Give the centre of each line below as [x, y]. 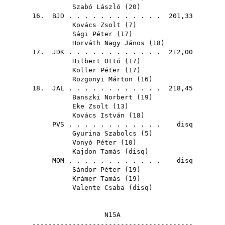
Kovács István [98, 115]
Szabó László [96, 7]
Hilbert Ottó [96, 61]
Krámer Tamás [96, 179]
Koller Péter [96, 70]
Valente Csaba [98, 188]
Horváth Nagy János [108, 43]
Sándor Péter [96, 170]
